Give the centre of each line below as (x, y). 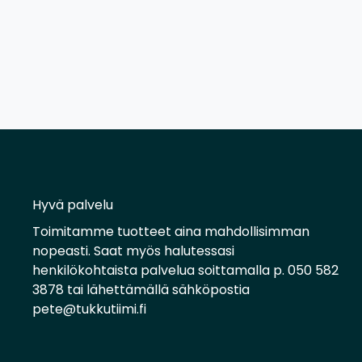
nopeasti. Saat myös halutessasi (133, 250)
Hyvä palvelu (73, 204)
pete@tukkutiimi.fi (89, 309)
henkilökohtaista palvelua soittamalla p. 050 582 (185, 270)
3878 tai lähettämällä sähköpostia (141, 289)
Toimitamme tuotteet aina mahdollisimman (171, 231)
